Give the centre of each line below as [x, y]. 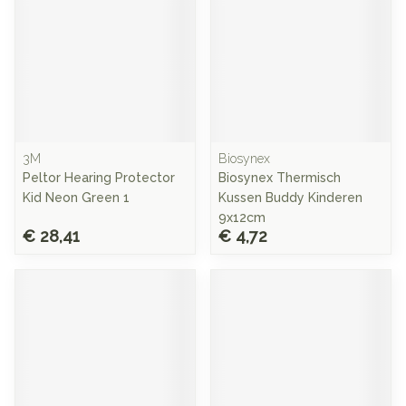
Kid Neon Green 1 [76, 198]
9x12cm [242, 217]
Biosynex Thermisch [280, 178]
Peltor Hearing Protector [99, 178]
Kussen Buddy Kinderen [290, 198]
